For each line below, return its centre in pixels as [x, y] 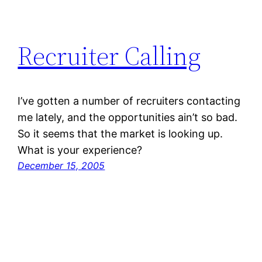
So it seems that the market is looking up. [120, 133]
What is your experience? [80, 150]
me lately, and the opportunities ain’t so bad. [128, 117]
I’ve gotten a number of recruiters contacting [129, 101]
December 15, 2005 [61, 165]
